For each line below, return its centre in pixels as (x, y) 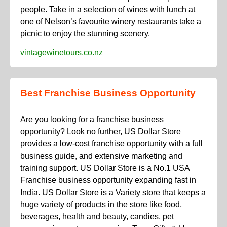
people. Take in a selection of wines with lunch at (108, 9)
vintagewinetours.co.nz (62, 52)
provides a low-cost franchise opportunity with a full (111, 144)
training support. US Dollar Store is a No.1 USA (105, 168)
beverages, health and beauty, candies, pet (97, 217)
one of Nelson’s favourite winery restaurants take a (111, 21)
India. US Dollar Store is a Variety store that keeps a (113, 193)
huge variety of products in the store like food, (101, 205)
